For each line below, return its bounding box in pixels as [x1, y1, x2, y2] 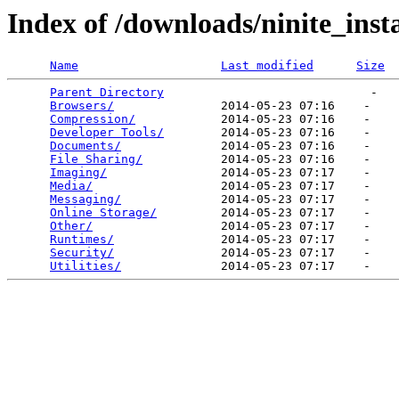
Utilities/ [50, 259, 121, 273]
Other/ [50, 219, 93, 233]
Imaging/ [50, 166, 107, 180]
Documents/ [50, 139, 121, 153]
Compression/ [50, 112, 135, 126]
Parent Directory [50, 85, 164, 100]
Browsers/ [50, 99, 114, 113]
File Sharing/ [50, 152, 142, 167]
